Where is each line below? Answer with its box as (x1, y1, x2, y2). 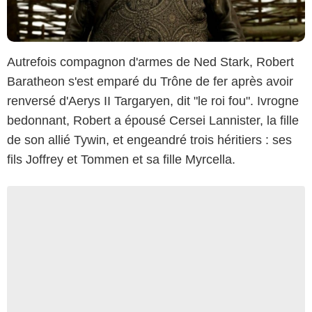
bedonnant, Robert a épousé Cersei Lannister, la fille (7, 113, 299, 127)
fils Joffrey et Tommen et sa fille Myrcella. (7, 152, 235, 166)
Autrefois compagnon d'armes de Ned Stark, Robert (7, 54, 294, 69)
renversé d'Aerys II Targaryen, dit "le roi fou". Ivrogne (7, 93, 299, 108)
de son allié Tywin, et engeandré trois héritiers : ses (7, 132, 292, 147)
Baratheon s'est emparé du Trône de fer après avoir (7, 74, 293, 88)
